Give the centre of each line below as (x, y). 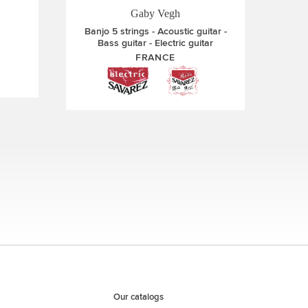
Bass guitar (122, 43)
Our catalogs (138, 297)
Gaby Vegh (155, 13)
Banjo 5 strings (117, 31)
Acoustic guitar (189, 31)
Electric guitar (184, 43)
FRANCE (155, 57)
